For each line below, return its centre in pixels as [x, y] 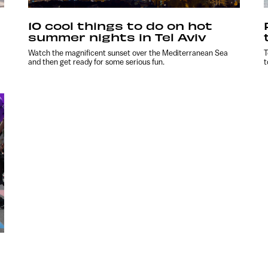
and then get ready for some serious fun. [97, 62]
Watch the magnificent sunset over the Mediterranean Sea [128, 53]
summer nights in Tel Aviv [117, 36]
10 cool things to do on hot [121, 25]
